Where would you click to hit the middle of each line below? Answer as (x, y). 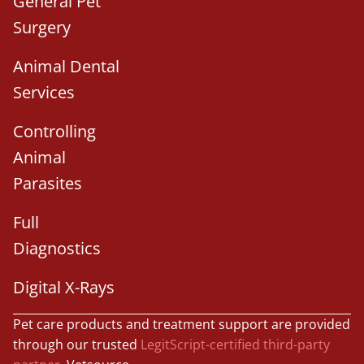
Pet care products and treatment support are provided (182, 324)
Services (44, 92)
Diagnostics (57, 248)
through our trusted (77, 344)
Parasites (48, 183)
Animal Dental (66, 66)
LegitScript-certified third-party (235, 344)
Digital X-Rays (64, 287)
